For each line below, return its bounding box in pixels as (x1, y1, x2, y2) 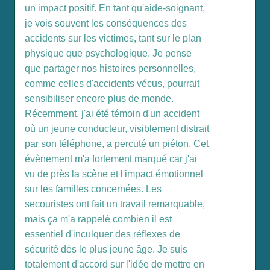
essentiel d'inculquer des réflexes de (25, 229, 180, 240)
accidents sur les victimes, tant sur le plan (25, 33, 201, 44)
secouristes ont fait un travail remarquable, (25, 199, 205, 210)
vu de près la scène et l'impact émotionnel (25, 169, 203, 180)
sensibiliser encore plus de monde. (25, 93, 174, 104)
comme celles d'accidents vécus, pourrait (25, 78, 199, 89)
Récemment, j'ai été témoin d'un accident (25, 108, 199, 119)
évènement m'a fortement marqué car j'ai (25, 154, 197, 165)
